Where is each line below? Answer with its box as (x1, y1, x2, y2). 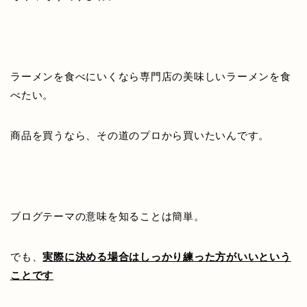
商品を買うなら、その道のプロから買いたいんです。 (10, 130, 270, 142)
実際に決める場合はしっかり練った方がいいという (42, 251, 291, 263)
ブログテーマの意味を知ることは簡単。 (10, 210, 205, 223)
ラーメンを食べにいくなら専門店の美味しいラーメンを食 (10, 71, 291, 83)
